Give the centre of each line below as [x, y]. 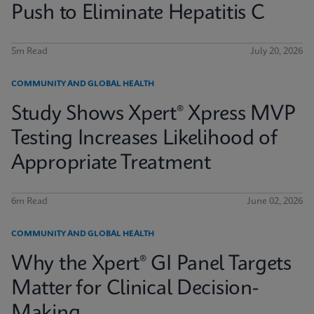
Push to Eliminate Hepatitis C [138, 14]
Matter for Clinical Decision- [135, 289]
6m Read [29, 202]
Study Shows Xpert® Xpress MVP [153, 115]
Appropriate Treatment [111, 164]
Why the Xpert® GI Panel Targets [151, 265]
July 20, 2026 [277, 52]
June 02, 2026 [275, 202]
